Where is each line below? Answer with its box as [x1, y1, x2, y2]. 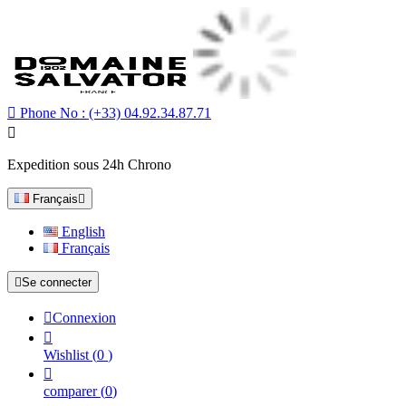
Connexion [53, 310, 116, 325]
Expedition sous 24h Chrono [7, 157, 171, 172]
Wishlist [43, 347, 92, 362]
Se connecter [22, 275, 92, 289]
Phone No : [16, 105, 89, 121]
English [62, 224, 105, 239]
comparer [43, 383, 97, 399]
